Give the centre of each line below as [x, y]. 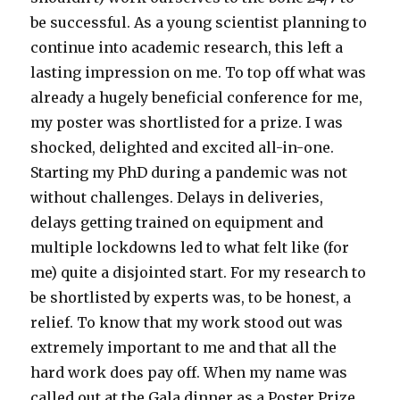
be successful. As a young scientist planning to [199, 22]
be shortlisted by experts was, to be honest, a [191, 297]
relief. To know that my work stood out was [187, 322]
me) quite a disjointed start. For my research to [199, 272]
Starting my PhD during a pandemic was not [189, 172]
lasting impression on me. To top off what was [199, 72]
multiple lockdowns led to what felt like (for [190, 247]
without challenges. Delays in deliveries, [177, 197]
